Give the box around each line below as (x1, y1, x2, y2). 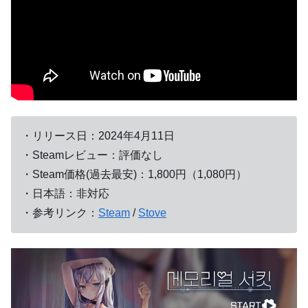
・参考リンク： (21, 206, 98, 219)
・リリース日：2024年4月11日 (21, 129, 175, 142)
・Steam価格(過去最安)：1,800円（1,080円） (21, 168, 247, 180)
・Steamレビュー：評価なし (21, 148, 163, 161)
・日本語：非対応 (21, 187, 109, 199)
